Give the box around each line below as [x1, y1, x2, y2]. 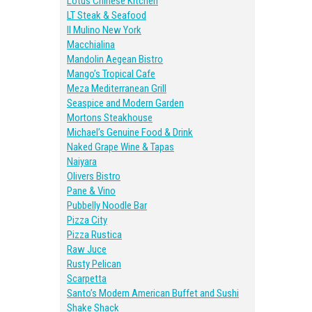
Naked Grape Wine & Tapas [67, 141, 174, 153]
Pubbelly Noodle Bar [67, 199, 147, 212]
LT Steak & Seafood [67, 9, 146, 22]
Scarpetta [67, 272, 107, 285]
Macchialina [67, 38, 115, 51]
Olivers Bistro [67, 170, 120, 182]
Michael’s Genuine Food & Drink [67, 126, 193, 139]
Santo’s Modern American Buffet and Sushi [67, 287, 239, 299]
